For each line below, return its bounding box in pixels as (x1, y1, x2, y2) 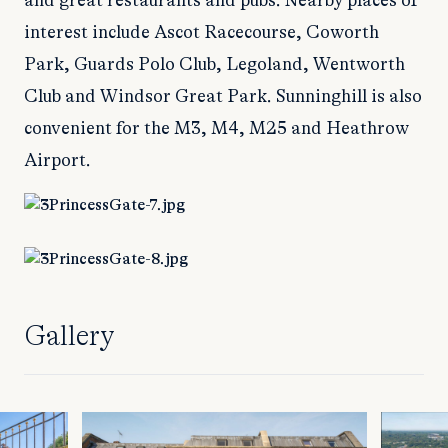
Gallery (24, 322, 114, 351)
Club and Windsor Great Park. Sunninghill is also (24, 87, 422, 106)
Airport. (24, 151, 91, 170)
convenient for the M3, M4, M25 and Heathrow (24, 119, 409, 138)
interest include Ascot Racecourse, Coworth (24, 23, 379, 42)
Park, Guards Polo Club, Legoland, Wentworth (24, 55, 405, 74)
